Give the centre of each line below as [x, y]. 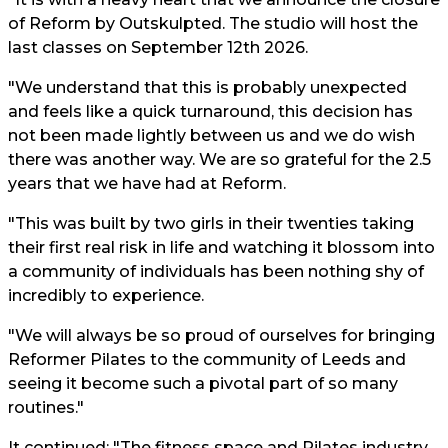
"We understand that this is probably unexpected [207, 87]
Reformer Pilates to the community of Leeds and [207, 359]
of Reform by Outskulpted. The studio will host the [213, 23]
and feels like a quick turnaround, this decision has [210, 111]
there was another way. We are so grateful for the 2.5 [219, 159]
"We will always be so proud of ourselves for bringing [221, 335]
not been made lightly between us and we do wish [211, 135]
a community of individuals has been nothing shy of [216, 271]
